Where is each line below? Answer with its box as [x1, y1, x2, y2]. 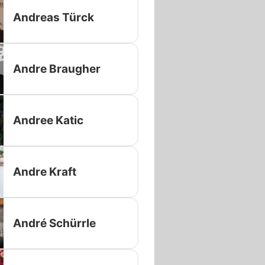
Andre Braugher [12, 62, 101, 76]
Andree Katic [12, 113, 83, 127]
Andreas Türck [12, 10, 94, 24]
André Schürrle [12, 216, 96, 230]
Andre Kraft [12, 164, 76, 179]
